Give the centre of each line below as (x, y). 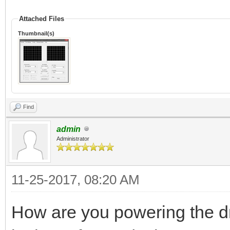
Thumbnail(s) (36, 33)
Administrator (73, 138)
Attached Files (42, 18)
